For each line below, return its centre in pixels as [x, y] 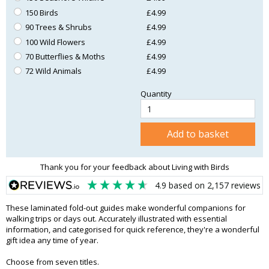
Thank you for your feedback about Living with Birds [134, 167]
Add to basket [198, 134]
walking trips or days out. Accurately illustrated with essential [116, 219]
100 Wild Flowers [56, 42]
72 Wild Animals [54, 71]
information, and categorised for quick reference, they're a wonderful [132, 230]
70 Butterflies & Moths [65, 56]
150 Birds [42, 12]
